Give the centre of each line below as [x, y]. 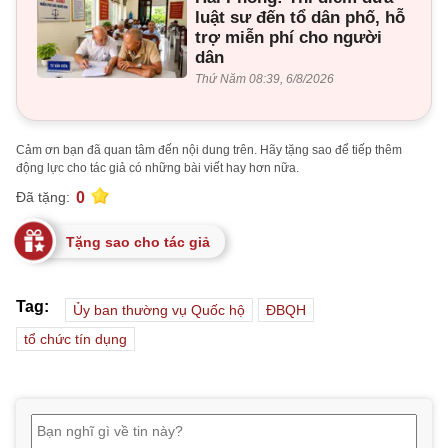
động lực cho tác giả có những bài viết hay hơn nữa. [157, 167]
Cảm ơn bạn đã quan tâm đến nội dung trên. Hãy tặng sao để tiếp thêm [209, 149]
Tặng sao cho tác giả [138, 241]
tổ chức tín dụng [75, 338]
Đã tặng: [43, 197]
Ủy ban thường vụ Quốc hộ [159, 309]
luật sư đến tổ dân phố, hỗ [300, 17]
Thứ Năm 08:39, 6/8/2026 [264, 78]
